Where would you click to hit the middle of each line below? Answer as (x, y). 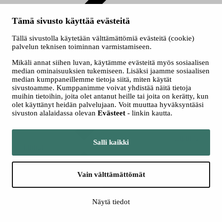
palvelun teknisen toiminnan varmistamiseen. (82, 47)
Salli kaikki (111, 142)
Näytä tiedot (111, 202)
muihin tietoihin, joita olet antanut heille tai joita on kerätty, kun (110, 96)
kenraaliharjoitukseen (57, 28)
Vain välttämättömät (111, 174)
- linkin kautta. (149, 113)
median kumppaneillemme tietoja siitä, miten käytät (92, 79)
